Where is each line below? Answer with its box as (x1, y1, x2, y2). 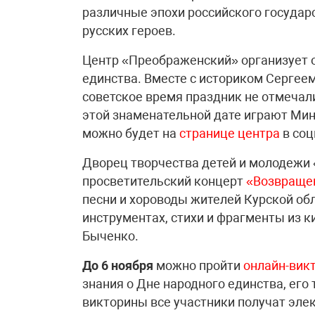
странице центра (179, 125, 280, 141)
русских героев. (82, 22, 176, 38)
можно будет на (82, 125, 179, 141)
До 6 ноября (82, 257, 153, 273)
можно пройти (153, 257, 243, 273)
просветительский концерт (82, 173, 246, 188)
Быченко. (82, 228, 139, 243)
